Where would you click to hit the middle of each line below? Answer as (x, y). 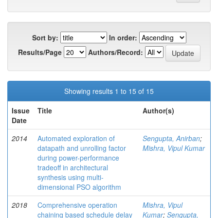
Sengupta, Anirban (171, 138)
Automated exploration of (76, 138)
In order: (123, 38)
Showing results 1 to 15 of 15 (109, 91)
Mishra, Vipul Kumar (174, 148)
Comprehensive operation (77, 205)
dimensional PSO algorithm (79, 187)
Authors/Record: (115, 52)
